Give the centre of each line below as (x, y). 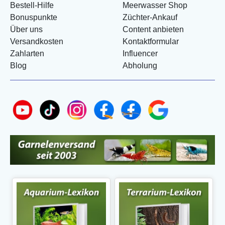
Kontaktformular (151, 41)
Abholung (140, 65)
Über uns (26, 29)
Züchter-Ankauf (150, 17)
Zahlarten (27, 53)
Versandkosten (37, 41)
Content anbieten (153, 29)
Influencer (140, 53)
